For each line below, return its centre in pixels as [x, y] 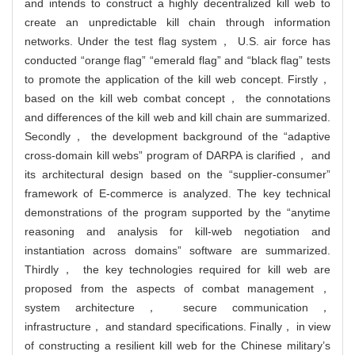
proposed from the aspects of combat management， [177, 288]
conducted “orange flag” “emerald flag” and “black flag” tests [177, 60]
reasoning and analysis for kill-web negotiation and [177, 231]
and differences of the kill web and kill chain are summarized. [177, 117]
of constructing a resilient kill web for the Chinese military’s [177, 345]
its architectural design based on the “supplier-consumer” [177, 174]
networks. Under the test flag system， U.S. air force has [177, 41]
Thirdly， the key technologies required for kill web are [177, 269]
